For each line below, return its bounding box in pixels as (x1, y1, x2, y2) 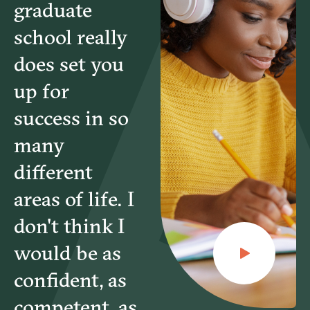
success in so (14, 105, 129, 131)
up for (14, 78, 69, 104)
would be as (14, 240, 121, 266)
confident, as (14, 267, 127, 293)
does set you (14, 51, 124, 77)
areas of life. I (14, 186, 134, 212)
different (14, 159, 93, 185)
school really (14, 24, 127, 51)
